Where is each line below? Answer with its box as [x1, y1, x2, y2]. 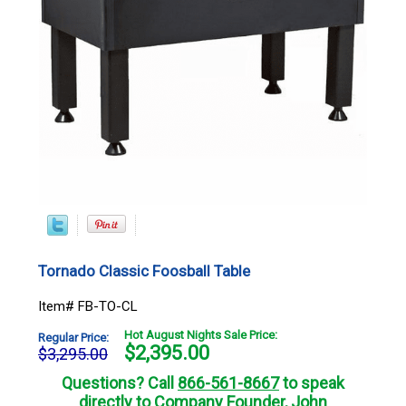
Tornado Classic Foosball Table [38, 261, 250, 280]
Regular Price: [38, 330, 109, 344]
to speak [279, 372, 344, 392]
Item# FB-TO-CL [38, 297, 138, 314]
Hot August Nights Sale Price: [124, 327, 277, 342]
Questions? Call [62, 372, 178, 392]
